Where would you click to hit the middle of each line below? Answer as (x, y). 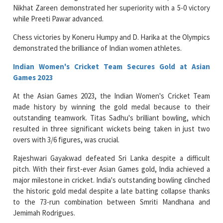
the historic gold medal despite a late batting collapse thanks (111, 191)
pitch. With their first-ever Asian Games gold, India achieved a (111, 169)
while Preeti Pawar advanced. (58, 18)
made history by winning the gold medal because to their (111, 107)
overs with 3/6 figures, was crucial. (66, 139)
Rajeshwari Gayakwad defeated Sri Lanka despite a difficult (111, 158)
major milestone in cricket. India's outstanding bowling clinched (111, 180)
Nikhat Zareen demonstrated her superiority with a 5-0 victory (111, 7)
